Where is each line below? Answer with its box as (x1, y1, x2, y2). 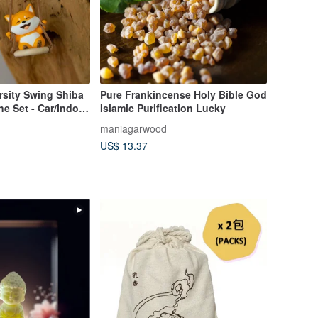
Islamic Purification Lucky (99, 100, 226, 115)
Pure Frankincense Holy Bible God (99, 87, 267, 102)
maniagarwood (99, 121, 167, 136)
